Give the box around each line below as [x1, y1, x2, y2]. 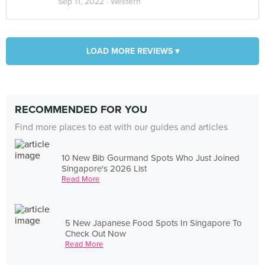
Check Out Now [65, 228, 127, 239]
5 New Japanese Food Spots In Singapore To [65, 217, 243, 228]
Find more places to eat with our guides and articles [15, 121, 228, 133]
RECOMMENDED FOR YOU [15, 103, 147, 116]
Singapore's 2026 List [62, 163, 147, 174]
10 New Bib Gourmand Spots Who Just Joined [62, 152, 240, 163]
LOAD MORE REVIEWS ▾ [86, 46, 179, 56]
